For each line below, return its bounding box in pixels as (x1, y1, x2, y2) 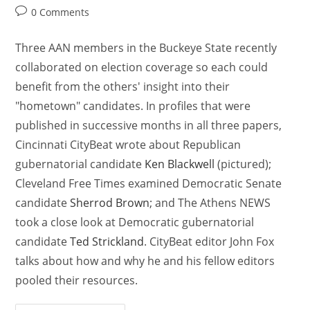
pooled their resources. (15, 273, 138, 289)
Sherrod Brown (70, 195, 150, 211)
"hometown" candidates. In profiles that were (15, 98, 251, 114)
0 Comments (31, 6, 90, 19)
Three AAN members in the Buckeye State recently (15, 40, 277, 56)
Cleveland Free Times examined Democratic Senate (15, 176, 282, 192)
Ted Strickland (70, 234, 145, 250)
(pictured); (215, 156, 272, 172)
